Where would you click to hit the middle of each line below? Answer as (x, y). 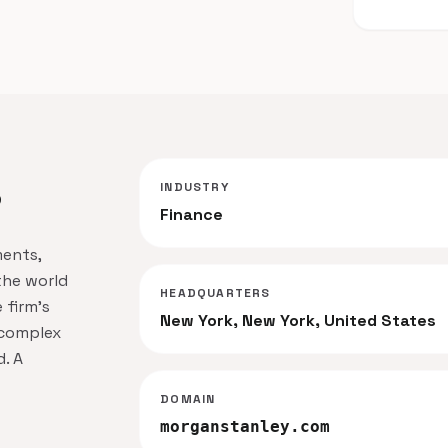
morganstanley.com (245, 426)
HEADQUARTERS (215, 293)
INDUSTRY (194, 187)
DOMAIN (188, 399)
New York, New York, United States (298, 320)
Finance (192, 214)
